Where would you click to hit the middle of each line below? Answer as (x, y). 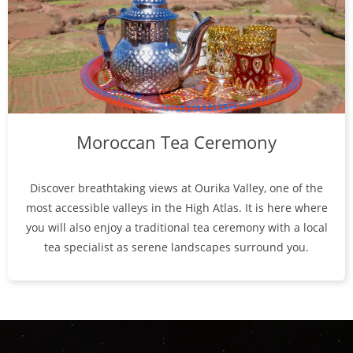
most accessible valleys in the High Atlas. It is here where (176, 208)
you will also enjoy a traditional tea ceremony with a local (176, 228)
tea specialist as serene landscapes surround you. (176, 247)
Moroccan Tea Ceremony (176, 142)
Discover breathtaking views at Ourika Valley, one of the (176, 188)
